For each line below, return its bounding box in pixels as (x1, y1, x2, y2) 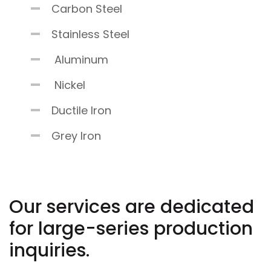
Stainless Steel (51, 26, 129, 42)
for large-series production (9, 215, 253, 241)
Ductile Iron (51, 102, 111, 118)
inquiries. (9, 237, 90, 263)
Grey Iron (51, 128, 101, 143)
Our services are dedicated (9, 194, 254, 220)
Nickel (51, 77, 85, 93)
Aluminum (51, 51, 108, 67)
